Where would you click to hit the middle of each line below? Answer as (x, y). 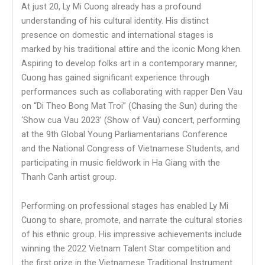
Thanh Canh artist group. (69, 177)
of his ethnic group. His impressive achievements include (132, 235)
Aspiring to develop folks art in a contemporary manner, (129, 63)
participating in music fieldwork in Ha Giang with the (121, 162)
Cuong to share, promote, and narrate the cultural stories (132, 220)
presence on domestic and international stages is (117, 35)
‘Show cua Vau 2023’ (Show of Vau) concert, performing (131, 120)
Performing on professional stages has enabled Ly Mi (125, 206)
